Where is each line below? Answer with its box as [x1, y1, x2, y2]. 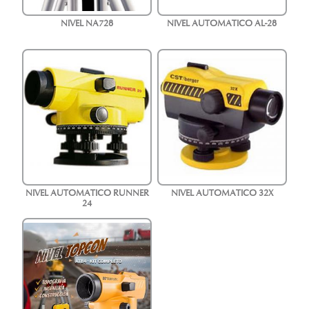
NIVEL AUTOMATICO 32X [170, 189, 273, 199]
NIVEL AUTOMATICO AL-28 [167, 19, 277, 29]
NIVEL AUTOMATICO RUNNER [25, 189, 149, 199]
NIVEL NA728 [61, 19, 114, 29]
